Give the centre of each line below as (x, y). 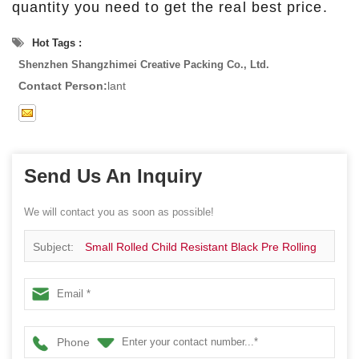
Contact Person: (63, 85)
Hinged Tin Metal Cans (91, 311)
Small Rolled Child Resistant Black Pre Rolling (201, 246)
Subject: (55, 246)
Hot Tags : (55, 42)
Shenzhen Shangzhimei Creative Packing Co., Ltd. (144, 64)
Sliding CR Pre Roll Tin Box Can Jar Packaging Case (166, 278)
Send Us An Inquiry (113, 175)
